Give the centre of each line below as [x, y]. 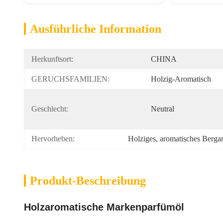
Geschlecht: [50, 109]
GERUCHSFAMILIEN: [70, 79]
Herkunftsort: [52, 59]
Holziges [142, 139]
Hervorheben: [53, 139]
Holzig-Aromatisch [181, 79]
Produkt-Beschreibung [88, 181]
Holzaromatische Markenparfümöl [104, 207]
